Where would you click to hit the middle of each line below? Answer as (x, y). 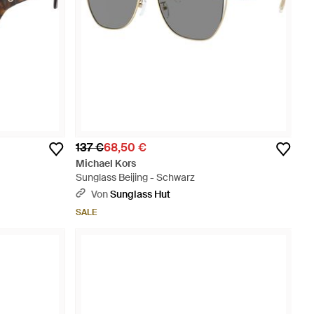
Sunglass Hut (140, 194)
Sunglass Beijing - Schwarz (135, 177)
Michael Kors (106, 163)
